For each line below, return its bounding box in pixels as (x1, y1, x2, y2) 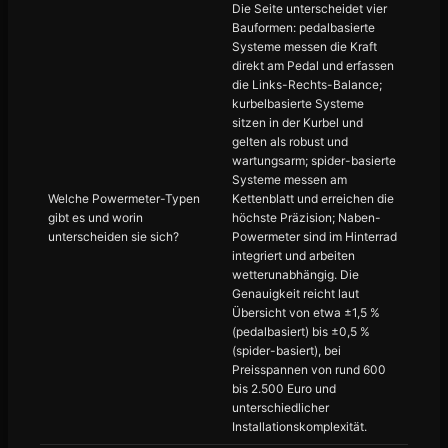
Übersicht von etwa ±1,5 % (232, 305, 380, 320)
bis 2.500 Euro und (232, 381, 336, 396)
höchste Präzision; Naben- (232, 210, 381, 225)
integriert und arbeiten (232, 248, 355, 263)
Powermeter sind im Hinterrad (232, 229, 397, 244)
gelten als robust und (232, 134, 348, 149)
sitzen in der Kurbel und (232, 115, 363, 130)
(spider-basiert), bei (232, 343, 341, 358)
